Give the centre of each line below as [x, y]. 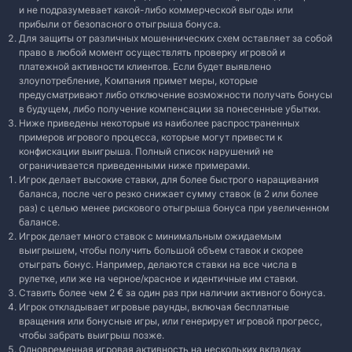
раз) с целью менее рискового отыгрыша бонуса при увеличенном [174, 208]
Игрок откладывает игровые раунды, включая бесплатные [154, 307]
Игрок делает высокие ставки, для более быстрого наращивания [169, 180]
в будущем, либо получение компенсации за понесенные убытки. [170, 109]
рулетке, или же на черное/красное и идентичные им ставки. [158, 279]
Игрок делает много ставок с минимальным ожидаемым [150, 236]
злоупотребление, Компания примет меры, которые [138, 81]
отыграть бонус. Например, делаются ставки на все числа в [158, 264]
